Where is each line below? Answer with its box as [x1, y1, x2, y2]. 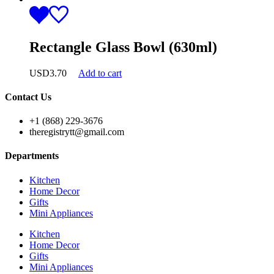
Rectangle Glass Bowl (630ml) [29, 39, 217, 55]
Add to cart [78, 67, 122, 78]
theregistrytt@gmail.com [29, 127, 124, 138]
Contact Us [5, 91, 51, 102]
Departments [5, 150, 59, 161]
